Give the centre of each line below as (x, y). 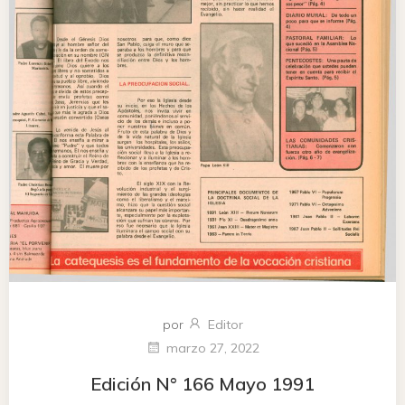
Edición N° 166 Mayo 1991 (202, 383)
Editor (225, 324)
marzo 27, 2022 (213, 348)
